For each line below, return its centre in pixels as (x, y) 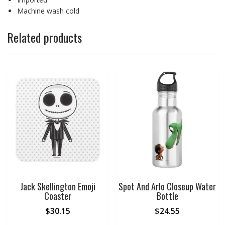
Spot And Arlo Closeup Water (167, 187)
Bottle (167, 196)
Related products (44, 37)
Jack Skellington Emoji (58, 187)
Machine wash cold (48, 11)
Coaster (58, 196)
